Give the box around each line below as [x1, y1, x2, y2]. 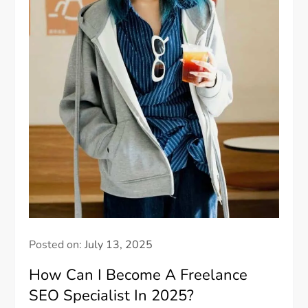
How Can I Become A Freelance [29, 265, 248, 286]
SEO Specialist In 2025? [29, 285, 195, 307]
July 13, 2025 [85, 237, 153, 253]
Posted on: [29, 237, 85, 253]
